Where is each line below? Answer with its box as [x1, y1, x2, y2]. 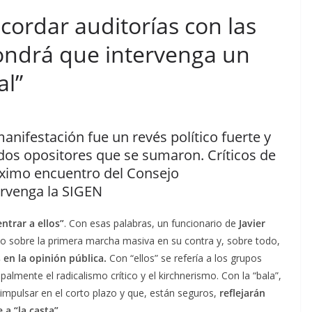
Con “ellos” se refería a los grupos [107, 251, 262, 265]
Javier [239, 216, 265, 230]
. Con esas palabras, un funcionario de [64, 216, 239, 230]
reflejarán [219, 286, 265, 299]
